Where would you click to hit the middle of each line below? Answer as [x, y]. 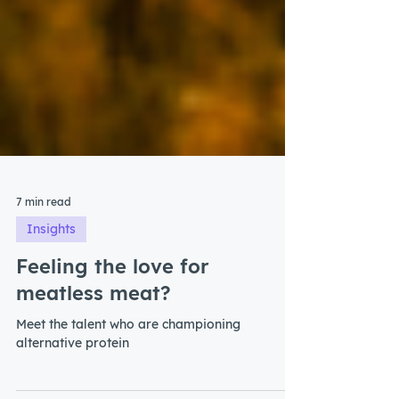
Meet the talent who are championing [128, 360]
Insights [51, 265]
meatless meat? [94, 329]
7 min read [44, 237]
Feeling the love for [113, 302]
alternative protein [73, 379]
